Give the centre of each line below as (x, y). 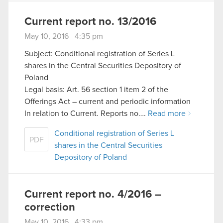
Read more (167, 114)
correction (50, 208)
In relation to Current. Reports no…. (86, 114)
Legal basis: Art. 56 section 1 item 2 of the (96, 90)
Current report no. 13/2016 (90, 22)
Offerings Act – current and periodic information (108, 102)
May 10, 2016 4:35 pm (64, 36)
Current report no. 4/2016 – (93, 195)
